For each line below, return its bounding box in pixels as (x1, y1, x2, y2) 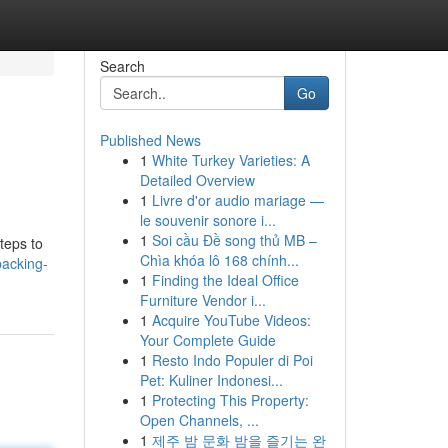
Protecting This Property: (151, 390, 309, 410)
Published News (99, 130, 201, 150)
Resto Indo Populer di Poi (151, 350, 313, 370)
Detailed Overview (139, 170, 255, 190)
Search (99, 56, 145, 76)
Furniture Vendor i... (139, 290, 266, 310)
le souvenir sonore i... (139, 210, 276, 230)
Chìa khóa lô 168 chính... (139, 250, 299, 270)
